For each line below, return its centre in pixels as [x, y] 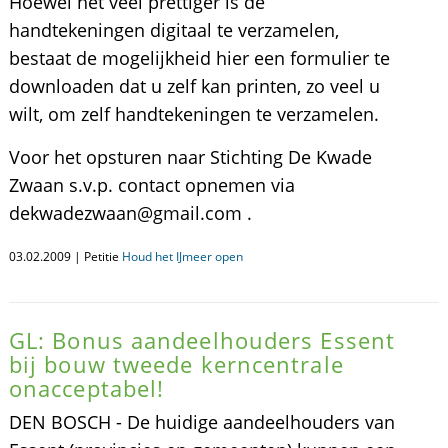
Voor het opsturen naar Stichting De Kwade [190, 157]
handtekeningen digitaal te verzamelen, [173, 30]
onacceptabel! [86, 388]
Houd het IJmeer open [182, 256]
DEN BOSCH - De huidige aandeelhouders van [201, 422]
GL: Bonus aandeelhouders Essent [202, 340]
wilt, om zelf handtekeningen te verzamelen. [193, 114]
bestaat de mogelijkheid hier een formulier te [199, 58]
